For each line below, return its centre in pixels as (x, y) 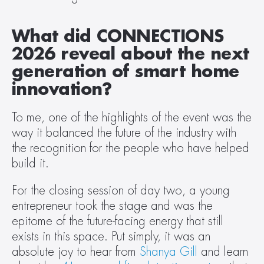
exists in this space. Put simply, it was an (111, 237)
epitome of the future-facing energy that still (118, 221)
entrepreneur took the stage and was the (112, 206)
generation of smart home (126, 72)
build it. (34, 164)
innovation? (65, 90)
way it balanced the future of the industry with (124, 133)
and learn (223, 252)
